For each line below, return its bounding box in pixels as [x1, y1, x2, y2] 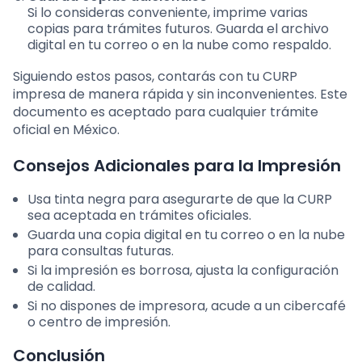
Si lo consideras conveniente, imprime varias [27, 3, 308, 23]
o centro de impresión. [27, 313, 170, 332]
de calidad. [27, 277, 95, 297]
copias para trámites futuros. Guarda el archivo [27, 19, 329, 39]
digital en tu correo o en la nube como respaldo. [27, 36, 331, 55]
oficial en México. [13, 120, 120, 140]
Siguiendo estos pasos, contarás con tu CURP [13, 67, 297, 86]
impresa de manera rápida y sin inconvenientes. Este [13, 85, 347, 104]
